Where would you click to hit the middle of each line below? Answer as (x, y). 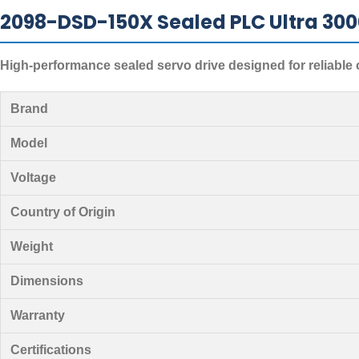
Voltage (33, 177)
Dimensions (47, 281)
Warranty (38, 315)
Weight (32, 246)
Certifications (51, 350)
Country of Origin (63, 212)
